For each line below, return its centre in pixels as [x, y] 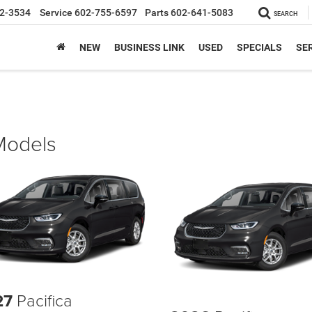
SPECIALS [259, 48]
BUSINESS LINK [149, 48]
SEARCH [286, 14]
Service [56, 13]
